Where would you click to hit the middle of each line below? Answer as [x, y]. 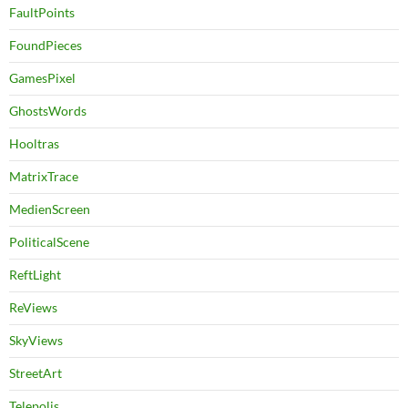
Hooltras [34, 144]
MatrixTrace [44, 177]
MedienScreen [50, 209]
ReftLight [35, 275]
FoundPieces [46, 46]
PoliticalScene [49, 242]
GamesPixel [42, 78]
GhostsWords [48, 111]
